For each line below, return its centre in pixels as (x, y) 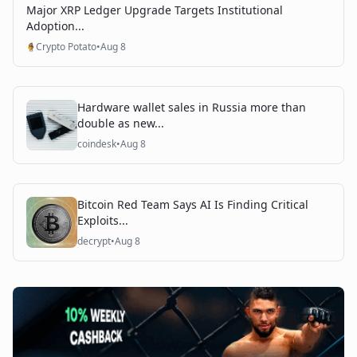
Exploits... (103, 220)
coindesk (97, 144)
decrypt (94, 241)
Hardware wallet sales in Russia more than (192, 107)
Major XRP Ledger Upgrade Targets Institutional (155, 10)
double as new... (121, 123)
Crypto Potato (66, 47)
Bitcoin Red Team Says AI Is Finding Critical (193, 204)
